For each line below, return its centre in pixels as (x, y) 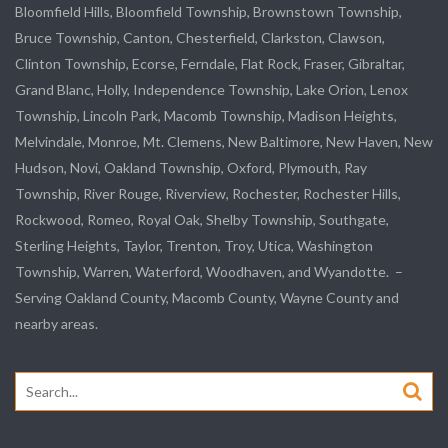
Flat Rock (269, 63)
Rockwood (48, 219)
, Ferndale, (208, 63)
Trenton (192, 245)
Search (35, 383)
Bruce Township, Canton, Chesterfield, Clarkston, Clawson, (200, 37)
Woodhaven (244, 271)
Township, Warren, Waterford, (110, 271)
